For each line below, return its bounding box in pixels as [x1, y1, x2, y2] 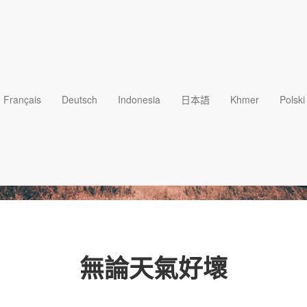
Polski [280, 93, 305, 106]
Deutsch [62, 93, 97, 106]
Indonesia [118, 93, 160, 106]
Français [3, 93, 41, 106]
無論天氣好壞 [79, 249, 228, 286]
